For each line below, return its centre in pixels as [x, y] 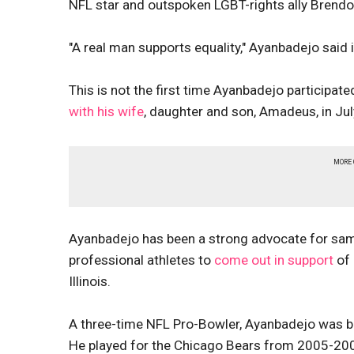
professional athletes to [140, 260]
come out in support [272, 260]
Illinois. [91, 281]
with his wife [106, 111]
